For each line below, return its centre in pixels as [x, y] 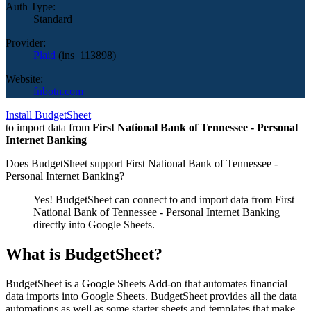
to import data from [49, 127]
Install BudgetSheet [48, 115]
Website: [24, 78]
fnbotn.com [58, 91]
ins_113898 [87, 55]
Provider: [26, 42]
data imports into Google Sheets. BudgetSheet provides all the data [151, 296]
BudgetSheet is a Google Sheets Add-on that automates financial [146, 283]
